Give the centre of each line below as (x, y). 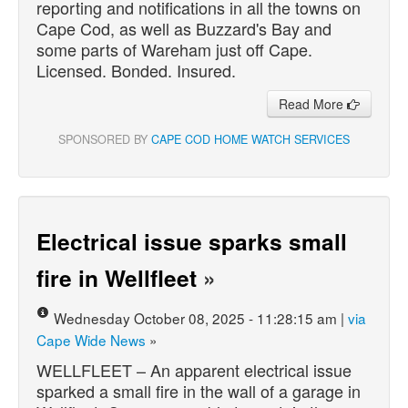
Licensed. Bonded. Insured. (136, 70)
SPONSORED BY (105, 139)
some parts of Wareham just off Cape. (174, 49)
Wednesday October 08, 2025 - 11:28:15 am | (201, 317)
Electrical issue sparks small (192, 241)
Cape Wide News (91, 339)
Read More (313, 103)
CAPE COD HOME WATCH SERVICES (250, 139)
